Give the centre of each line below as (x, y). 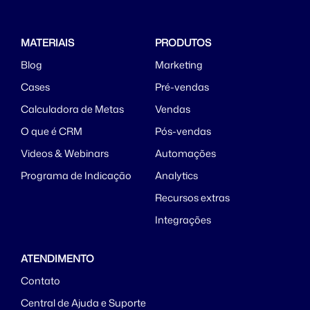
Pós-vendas (183, 131)
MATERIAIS (47, 43)
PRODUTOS (183, 43)
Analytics (176, 176)
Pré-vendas (182, 87)
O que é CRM (52, 131)
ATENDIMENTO (57, 259)
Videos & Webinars (65, 154)
